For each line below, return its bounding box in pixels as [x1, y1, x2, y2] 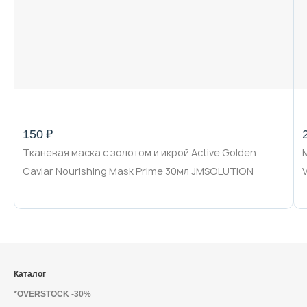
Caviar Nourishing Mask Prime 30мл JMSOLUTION [23, 164, 254, 177]
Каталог [14, 269, 46, 279]
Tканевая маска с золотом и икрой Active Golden [23, 146, 256, 159]
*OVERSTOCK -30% [14, 289, 91, 299]
